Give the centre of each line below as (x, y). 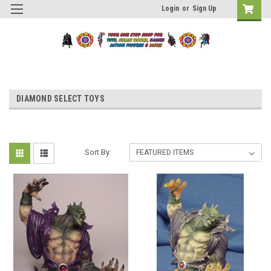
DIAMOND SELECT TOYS (60, 98)
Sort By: (98, 152)
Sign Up (204, 8)
